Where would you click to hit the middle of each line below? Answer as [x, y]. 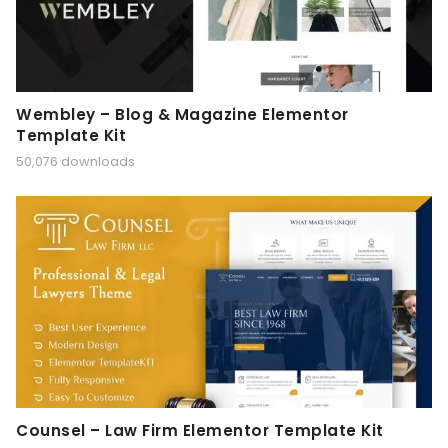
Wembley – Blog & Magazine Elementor [182, 114]
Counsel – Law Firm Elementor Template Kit [200, 430]
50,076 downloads [75, 162]
